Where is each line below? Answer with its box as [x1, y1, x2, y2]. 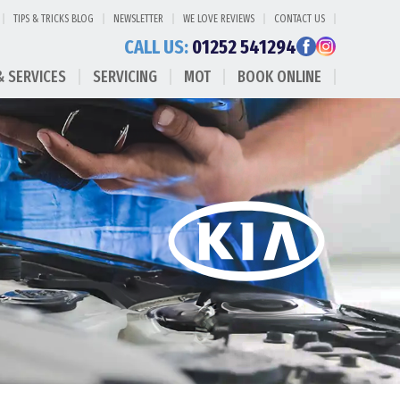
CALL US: [124, 35, 188, 59]
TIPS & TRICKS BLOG [13, 12, 94, 25]
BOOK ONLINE [237, 67, 321, 87]
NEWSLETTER [113, 12, 163, 25]
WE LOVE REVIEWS [183, 12, 254, 25]
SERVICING [93, 67, 157, 87]
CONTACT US [274, 12, 325, 25]
